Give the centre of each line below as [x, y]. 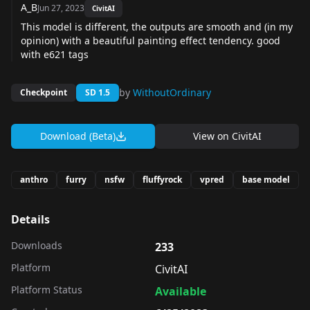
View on [212, 136]
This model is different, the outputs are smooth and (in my [157, 26]
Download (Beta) [77, 136]
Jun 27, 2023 [61, 8]
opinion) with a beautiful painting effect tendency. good [151, 40]
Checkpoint [44, 92]
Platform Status [47, 289]
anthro [34, 179]
